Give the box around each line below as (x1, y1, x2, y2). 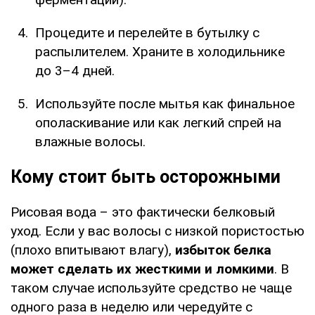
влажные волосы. (35, 133, 146, 150)
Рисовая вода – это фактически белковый (11, 203, 275, 220)
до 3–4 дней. (35, 62, 115, 79)
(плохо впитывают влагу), (11, 241, 175, 258)
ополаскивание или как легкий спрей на (35, 114, 281, 131)
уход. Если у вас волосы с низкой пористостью (11, 222, 304, 239)
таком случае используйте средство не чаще (11, 279, 292, 296)
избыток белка (175, 241, 271, 258)
